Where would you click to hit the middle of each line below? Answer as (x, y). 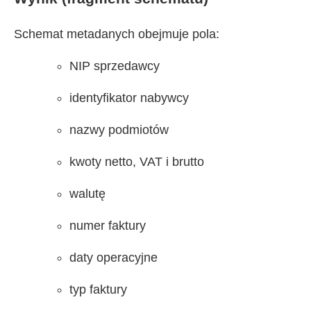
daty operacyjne (114, 258)
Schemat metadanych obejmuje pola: (117, 34)
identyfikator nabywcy (129, 98)
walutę (87, 194)
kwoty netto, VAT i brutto (137, 162)
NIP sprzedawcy (115, 66)
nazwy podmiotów (119, 130)
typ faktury (98, 290)
